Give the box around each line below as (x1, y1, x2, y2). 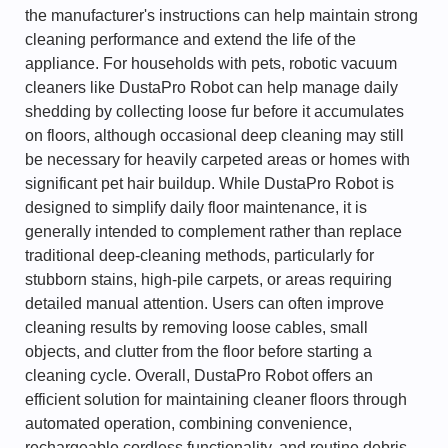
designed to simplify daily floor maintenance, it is (25, 199, 367, 216)
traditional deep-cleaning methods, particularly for (25, 247, 374, 264)
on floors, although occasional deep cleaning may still (25, 127, 404, 144)
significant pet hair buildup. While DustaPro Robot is (25, 175, 394, 192)
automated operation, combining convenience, (25, 415, 352, 432)
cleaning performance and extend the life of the (25, 31, 356, 48)
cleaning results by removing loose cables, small (25, 319, 368, 336)
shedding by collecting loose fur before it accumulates (25, 103, 404, 120)
